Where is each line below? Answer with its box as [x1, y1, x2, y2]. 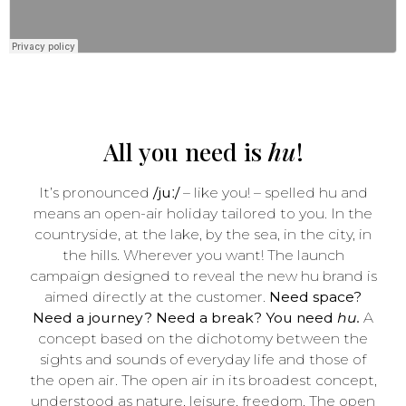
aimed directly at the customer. [44, 288, 269, 306]
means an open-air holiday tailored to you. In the [34, 205, 372, 223]
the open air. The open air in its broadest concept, [29, 372, 377, 390]
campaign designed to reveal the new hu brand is [29, 267, 377, 285]
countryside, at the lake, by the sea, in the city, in [34, 226, 372, 244]
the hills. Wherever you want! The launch [62, 246, 344, 265]
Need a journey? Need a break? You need [33, 309, 337, 327]
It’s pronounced [38, 184, 153, 202]
